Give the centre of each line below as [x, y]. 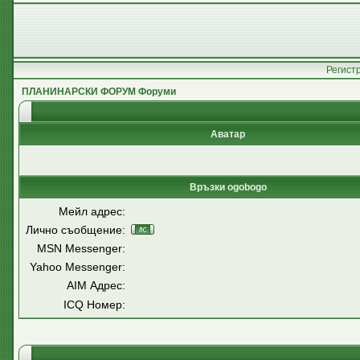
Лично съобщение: [76, 230]
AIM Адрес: [96, 285]
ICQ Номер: [94, 305]
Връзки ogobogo [228, 187]
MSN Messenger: [81, 248]
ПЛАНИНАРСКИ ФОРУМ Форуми [99, 92]
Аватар [228, 134]
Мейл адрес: [92, 211]
